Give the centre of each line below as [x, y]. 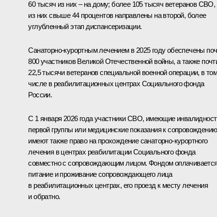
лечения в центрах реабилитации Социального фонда [112, 152]
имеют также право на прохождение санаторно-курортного [118, 140]
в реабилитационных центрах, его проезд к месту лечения [118, 185]
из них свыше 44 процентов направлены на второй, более [117, 15]
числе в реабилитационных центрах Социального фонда [116, 83]
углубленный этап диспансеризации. [85, 26]
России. [40, 94]
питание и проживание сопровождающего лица [100, 174]
